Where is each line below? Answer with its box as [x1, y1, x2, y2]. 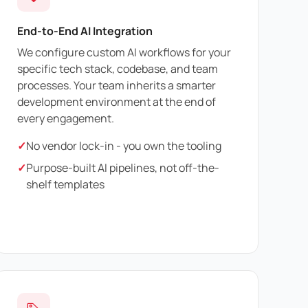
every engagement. [17, 111, 114, 126]
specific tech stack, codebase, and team [17, 61, 218, 77]
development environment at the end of [17, 94, 216, 110]
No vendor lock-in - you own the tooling [26, 138, 221, 154]
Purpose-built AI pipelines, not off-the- [26, 160, 219, 176]
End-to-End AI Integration [17, 23, 153, 38]
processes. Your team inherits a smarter [17, 78, 216, 93]
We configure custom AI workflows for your [17, 45, 231, 60]
